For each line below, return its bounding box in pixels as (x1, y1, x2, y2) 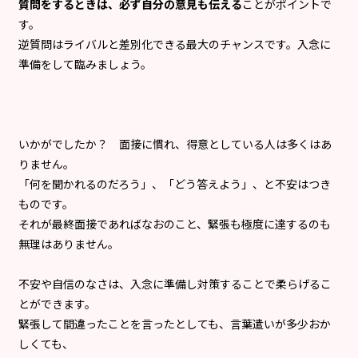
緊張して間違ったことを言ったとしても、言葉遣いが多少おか (18, 315, 331, 332)
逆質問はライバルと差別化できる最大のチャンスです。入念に (18, 35, 331, 52)
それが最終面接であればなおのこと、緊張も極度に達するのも (18, 215, 331, 232)
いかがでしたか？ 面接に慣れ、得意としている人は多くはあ (18, 135, 332, 152)
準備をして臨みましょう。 (18, 55, 152, 72)
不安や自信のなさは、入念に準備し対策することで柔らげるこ (18, 275, 332, 292)
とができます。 (18, 295, 96, 312)
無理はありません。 (18, 235, 119, 252)
